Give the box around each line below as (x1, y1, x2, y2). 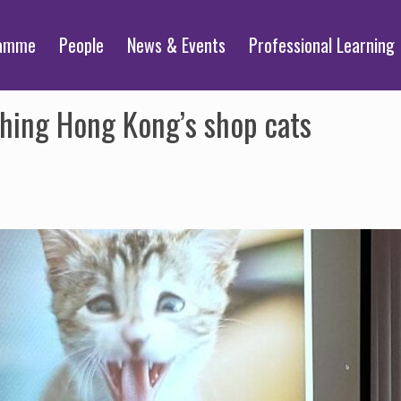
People (59, 31, 105, 58)
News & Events (127, 31, 226, 58)
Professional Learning (249, 31, 396, 58)
